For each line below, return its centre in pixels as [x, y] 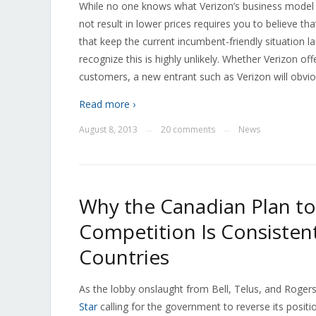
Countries [124, 257]
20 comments [188, 129]
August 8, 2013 [108, 129]
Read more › [107, 104]
